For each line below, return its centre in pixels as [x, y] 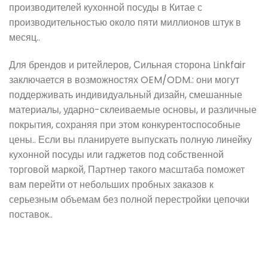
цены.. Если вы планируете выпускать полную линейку [130, 139]
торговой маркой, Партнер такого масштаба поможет [127, 169]
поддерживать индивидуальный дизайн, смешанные [126, 95]
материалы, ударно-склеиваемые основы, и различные [133, 109]
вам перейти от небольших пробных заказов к [111, 184]
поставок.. [31, 214]
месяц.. [25, 37]
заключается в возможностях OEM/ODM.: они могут [124, 80]
